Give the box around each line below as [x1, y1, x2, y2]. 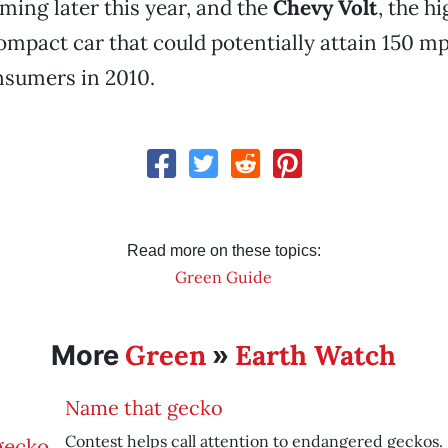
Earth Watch [235, 338, 397, 372]
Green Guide [175, 267, 273, 287]
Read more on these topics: [126, 242, 321, 259]
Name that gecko [64, 395, 223, 420]
